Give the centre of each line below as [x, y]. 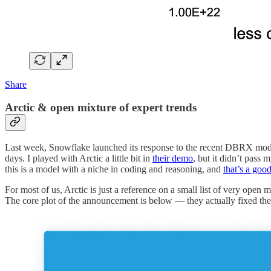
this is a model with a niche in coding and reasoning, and [114, 169]
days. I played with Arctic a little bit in [79, 158]
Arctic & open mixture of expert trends [101, 108]
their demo [173, 158]
